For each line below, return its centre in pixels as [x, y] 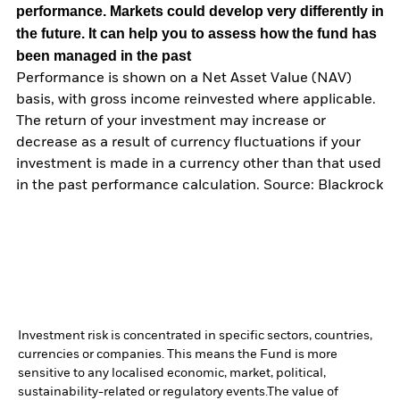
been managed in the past [104, 55]
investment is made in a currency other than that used [199, 164]
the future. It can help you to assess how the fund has [196, 33]
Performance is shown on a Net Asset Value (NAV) [184, 78]
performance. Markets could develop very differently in [200, 11]
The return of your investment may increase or [171, 121]
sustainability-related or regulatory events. [142, 392]
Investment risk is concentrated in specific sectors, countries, [195, 335]
